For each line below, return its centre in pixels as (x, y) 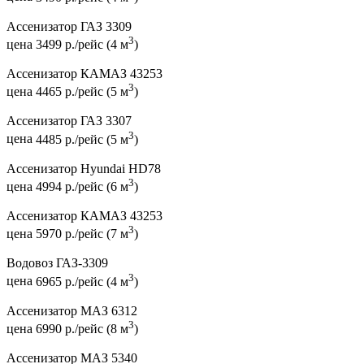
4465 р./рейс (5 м (82, 92)
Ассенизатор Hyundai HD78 (84, 168)
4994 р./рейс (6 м (82, 186)
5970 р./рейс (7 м (82, 234)
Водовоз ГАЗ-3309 (57, 263)
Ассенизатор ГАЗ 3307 (69, 121)
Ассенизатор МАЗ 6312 (72, 310)
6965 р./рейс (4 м (82, 281)
